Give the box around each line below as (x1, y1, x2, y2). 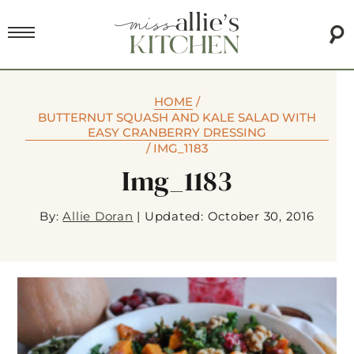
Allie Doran (62, 209, 134, 224)
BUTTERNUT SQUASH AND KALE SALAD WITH (38, 110, 316, 126)
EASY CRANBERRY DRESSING (88, 125, 266, 141)
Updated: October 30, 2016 (144, 209, 314, 224)
